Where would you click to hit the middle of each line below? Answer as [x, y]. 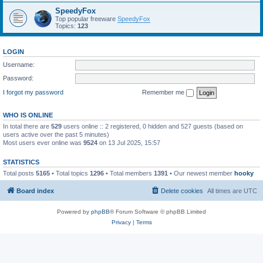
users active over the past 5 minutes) [56, 134]
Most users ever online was [43, 142]
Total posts [19, 173]
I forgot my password [33, 92]
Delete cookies [182, 191]
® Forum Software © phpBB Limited [158, 212]
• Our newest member [201, 173]
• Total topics [70, 173]
